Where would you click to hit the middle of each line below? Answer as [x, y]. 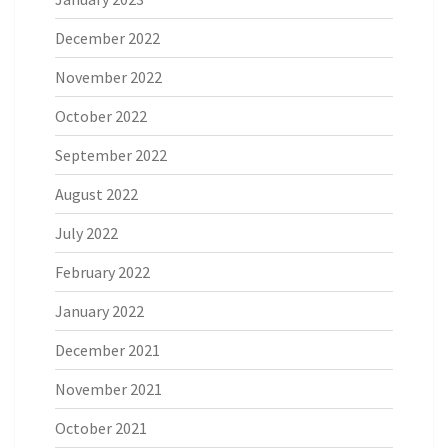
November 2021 [108, 388]
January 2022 [99, 310]
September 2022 [111, 154]
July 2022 [86, 232]
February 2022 [102, 271]
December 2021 [107, 349]
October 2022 [101, 115]
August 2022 [96, 193]
